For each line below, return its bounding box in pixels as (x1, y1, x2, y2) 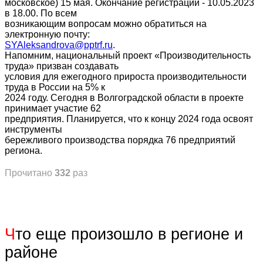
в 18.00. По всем (5, 8, 77, 18)
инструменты (5, 124, 62, 134)
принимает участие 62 (5, 103, 101, 113)
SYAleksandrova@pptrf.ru (5, 40, 113, 50)
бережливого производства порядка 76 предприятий (5, 135, 235, 145)
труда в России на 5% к (5, 82, 105, 92)
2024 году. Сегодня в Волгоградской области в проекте (5, 93, 244, 103)
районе (5, 244, 58, 261)
